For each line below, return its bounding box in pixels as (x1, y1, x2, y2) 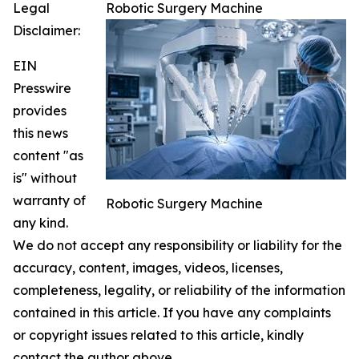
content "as (13, 147, 83, 163)
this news (13, 124, 68, 141)
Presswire (13, 79, 71, 96)
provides (13, 102, 67, 119)
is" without (13, 169, 77, 186)
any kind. (13, 214, 68, 231)
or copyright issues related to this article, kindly (13, 326, 304, 343)
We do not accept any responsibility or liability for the (13, 236, 342, 253)
